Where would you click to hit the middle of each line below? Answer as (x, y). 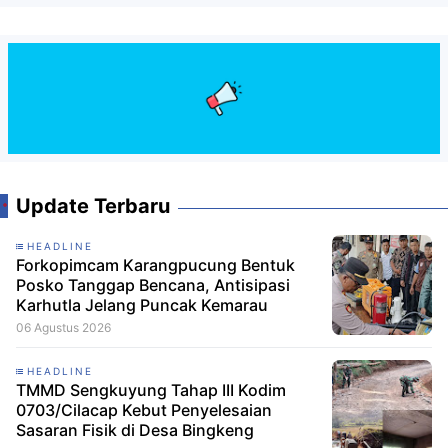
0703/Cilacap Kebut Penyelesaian (144, 409)
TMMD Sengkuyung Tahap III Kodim (151, 389)
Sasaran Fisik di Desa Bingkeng (135, 429)
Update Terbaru (93, 205)
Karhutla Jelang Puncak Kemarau (142, 304)
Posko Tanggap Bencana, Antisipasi (153, 284)
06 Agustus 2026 (63, 327)
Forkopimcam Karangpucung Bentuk (155, 264)
